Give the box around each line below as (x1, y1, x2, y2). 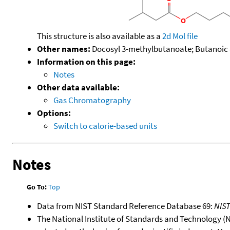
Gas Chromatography (53, 94, 131, 106)
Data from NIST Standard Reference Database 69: (37, 200, 214, 212)
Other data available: (37, 81, 120, 93)
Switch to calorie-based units (53, 120, 157, 131)
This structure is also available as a (37, 30, 162, 42)
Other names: (37, 43, 90, 54)
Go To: (27, 182, 47, 192)
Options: (37, 107, 71, 119)
